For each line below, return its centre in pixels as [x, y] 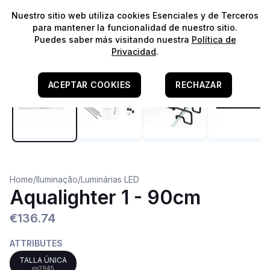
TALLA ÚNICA [43, 260]
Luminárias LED [110, 179]
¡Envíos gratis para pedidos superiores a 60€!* [135, 14]
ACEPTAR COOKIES [89, 85]
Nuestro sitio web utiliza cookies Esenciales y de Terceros [135, 15]
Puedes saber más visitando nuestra [113, 39]
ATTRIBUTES [36, 243]
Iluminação [57, 179]
